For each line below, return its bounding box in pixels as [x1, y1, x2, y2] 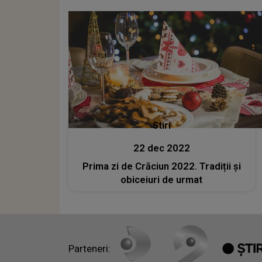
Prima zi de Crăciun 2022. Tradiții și [82, 160, 241, 172]
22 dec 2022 [133, 142, 190, 154]
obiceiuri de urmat [120, 174, 203, 185]
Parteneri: [68, 243, 111, 254]
